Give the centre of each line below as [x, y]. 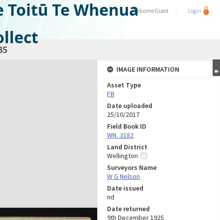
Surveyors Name [132, 167]
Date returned [128, 209]
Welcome [144, 11]
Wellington [123, 156]
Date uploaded [130, 106]
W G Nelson [124, 176]
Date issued [125, 188]
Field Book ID [127, 126]
